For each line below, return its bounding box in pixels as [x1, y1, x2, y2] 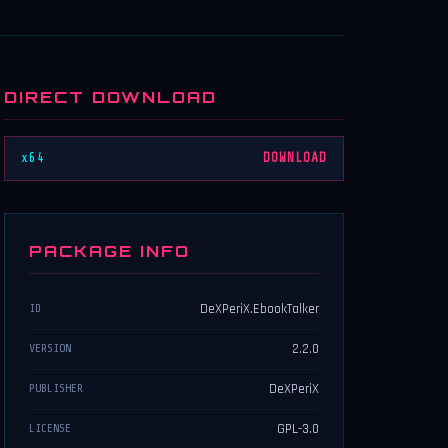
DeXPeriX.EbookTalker [200, 300, 319, 319]
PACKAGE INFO [29, 241, 190, 262]
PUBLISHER [29, 381, 83, 396]
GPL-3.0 [277, 420, 319, 439]
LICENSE [29, 421, 71, 436]
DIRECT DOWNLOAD [4, 87, 217, 107]
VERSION [29, 341, 71, 356]
